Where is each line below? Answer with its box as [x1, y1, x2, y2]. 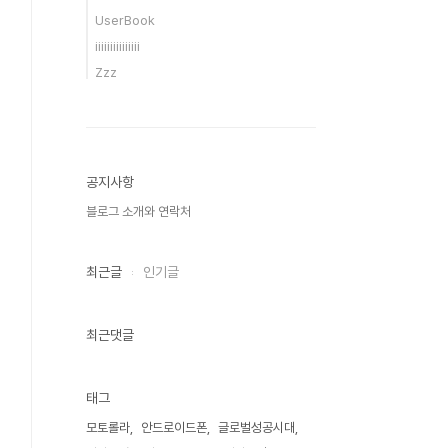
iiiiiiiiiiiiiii [95, 39, 140, 54]
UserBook [95, 13, 155, 28]
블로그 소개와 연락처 [86, 204, 191, 219]
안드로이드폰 [141, 420, 207, 435]
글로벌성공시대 [218, 420, 295, 435]
